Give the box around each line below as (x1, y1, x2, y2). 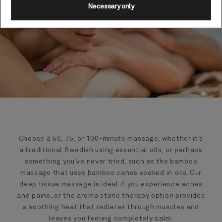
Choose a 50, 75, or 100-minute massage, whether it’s (18, 135, 204, 142)
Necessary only (88, 3, 134, 10)
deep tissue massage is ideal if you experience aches (19, 180, 203, 188)
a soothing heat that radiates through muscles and (22, 203, 200, 211)
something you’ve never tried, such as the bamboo (24, 158, 198, 165)
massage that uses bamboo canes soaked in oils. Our (20, 169, 202, 176)
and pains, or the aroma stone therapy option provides (17, 192, 205, 199)
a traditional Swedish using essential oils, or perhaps (19, 146, 203, 154)
